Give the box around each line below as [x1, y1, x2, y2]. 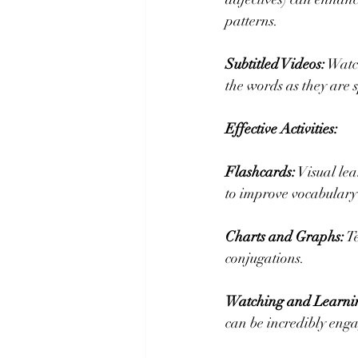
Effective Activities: [225, 120, 338, 138]
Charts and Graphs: [225, 228, 344, 246]
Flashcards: [225, 163, 296, 181]
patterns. [225, 12, 278, 30]
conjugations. [225, 249, 304, 268]
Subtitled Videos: [225, 55, 325, 74]
